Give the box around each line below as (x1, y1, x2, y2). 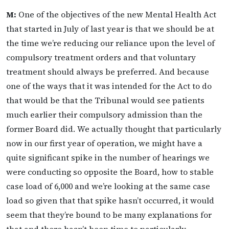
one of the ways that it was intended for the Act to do (6, 80, 212, 92)
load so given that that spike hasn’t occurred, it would (6, 195, 214, 207)
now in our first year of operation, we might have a (6, 138, 202, 149)
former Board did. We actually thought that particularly (6, 123, 221, 135)
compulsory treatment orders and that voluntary (6, 52, 196, 63)
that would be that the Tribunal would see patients (6, 95, 204, 106)
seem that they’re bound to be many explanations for (6, 209, 212, 221)
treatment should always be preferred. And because (6, 66, 209, 78)
